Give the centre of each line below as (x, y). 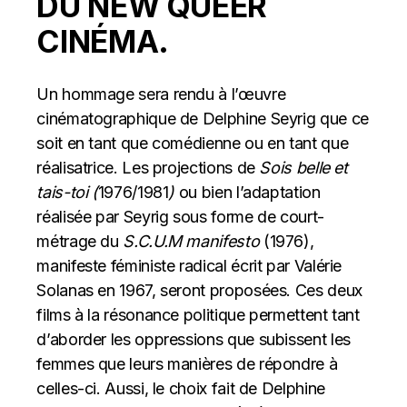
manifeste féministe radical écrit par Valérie (189, 265)
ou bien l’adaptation (249, 192)
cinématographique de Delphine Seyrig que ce (203, 118)
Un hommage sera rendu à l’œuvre (161, 94)
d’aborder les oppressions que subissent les (194, 339)
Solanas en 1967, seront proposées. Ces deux (199, 290)
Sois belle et (303, 167)
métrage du (80, 241)
